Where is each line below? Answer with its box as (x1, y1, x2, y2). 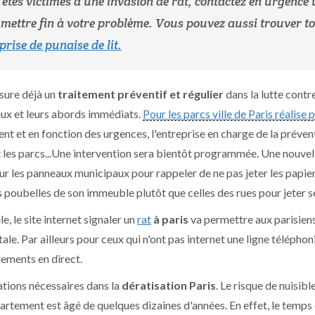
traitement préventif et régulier (58, 87, 224, 101)
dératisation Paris (122, 278, 216, 292)
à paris (151, 212, 188, 226)
